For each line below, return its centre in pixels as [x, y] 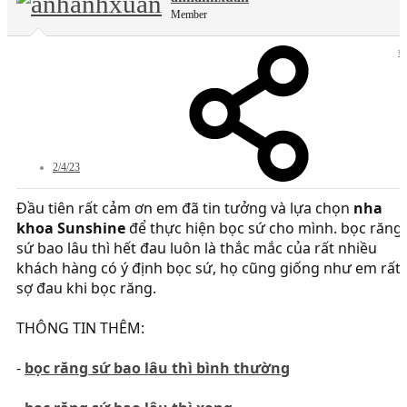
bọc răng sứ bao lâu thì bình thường [157, 368]
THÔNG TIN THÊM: [80, 328]
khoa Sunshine [71, 228]
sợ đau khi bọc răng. [86, 288]
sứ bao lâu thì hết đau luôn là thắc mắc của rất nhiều [197, 248]
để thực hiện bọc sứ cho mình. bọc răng [264, 228]
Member [189, 15]
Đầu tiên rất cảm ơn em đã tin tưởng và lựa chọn [185, 208]
